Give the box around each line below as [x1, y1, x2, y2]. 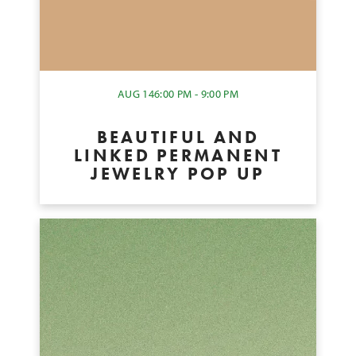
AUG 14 [117, 87, 155, 101]
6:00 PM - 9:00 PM [154, 87, 239, 101]
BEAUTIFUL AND [96, 125, 260, 149]
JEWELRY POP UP [91, 161, 265, 185]
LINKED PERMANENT [74, 143, 282, 167]
